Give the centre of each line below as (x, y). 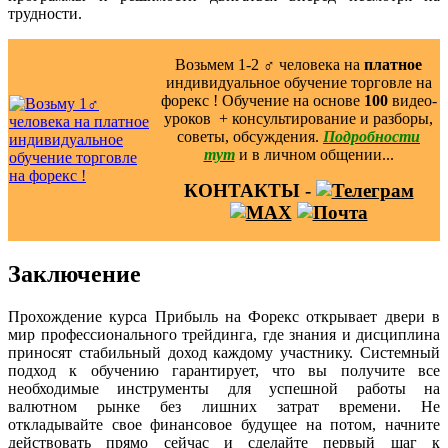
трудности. (45, 13)
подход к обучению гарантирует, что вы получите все (224, 370)
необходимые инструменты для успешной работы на (224, 388)
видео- (412, 100)
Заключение (74, 273)
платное (393, 64)
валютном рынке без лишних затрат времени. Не (224, 406)
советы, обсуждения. (250, 136)
